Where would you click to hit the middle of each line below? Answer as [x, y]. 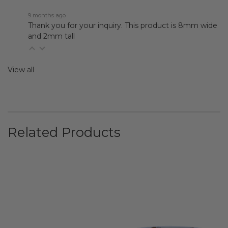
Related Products [64, 132]
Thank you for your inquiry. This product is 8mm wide [123, 25]
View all [21, 69]
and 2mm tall [51, 36]
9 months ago [47, 15]
